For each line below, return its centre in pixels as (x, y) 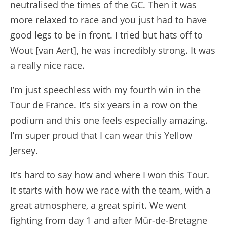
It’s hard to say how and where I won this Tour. (110, 175)
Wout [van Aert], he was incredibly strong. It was (113, 50)
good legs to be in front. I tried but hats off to (106, 35)
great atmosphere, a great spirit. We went (98, 205)
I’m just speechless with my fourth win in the (105, 90)
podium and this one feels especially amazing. (109, 120)
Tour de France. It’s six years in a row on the (104, 105)
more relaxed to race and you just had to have (108, 20)
